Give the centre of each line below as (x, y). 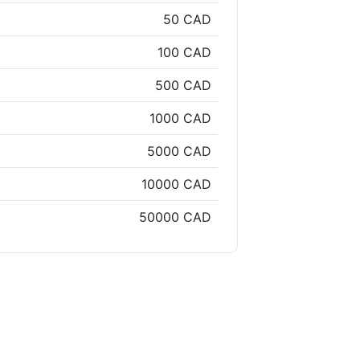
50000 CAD (175, 217)
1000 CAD (180, 119)
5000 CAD (179, 151)
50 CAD (187, 20)
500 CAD (183, 86)
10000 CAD (176, 184)
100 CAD (184, 53)
